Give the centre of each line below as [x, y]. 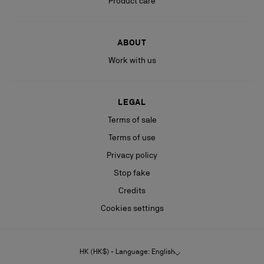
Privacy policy [132, 155]
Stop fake [132, 173]
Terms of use [132, 138]
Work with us [132, 60]
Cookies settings [132, 208]
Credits [132, 191]
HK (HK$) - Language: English [127, 252]
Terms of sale [132, 120]
